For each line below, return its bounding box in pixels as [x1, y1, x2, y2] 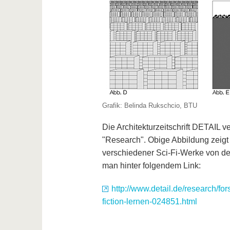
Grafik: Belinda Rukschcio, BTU [102, 102, 197, 110]
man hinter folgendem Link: [102, 161, 201, 170]
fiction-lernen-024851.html [102, 197, 197, 206]
